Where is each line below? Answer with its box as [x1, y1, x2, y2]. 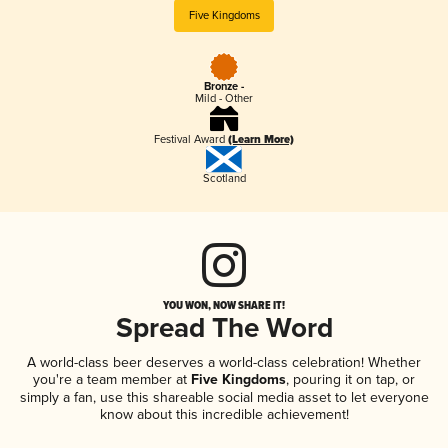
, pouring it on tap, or [286, 370, 415, 388]
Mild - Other [195, 92, 253, 106]
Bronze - [204, 80, 244, 95]
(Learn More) [228, 133, 294, 148]
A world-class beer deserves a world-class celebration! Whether [27, 353, 421, 371]
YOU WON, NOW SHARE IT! [163, 296, 285, 313]
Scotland [202, 171, 246, 185]
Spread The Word [115, 311, 333, 347]
